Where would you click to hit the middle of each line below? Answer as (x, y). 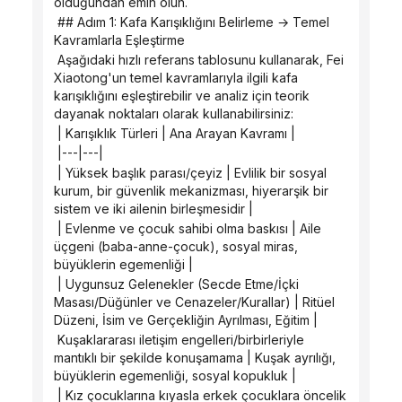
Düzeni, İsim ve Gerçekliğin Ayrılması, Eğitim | (186, 320)
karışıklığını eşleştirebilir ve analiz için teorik (182, 96)
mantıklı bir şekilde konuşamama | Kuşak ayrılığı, (195, 358)
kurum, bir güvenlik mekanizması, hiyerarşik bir (191, 191)
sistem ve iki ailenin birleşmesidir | (153, 209)
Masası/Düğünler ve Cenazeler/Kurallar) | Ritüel (194, 302)
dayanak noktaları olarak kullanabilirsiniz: (174, 114)
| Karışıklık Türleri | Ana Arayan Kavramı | (176, 133)
